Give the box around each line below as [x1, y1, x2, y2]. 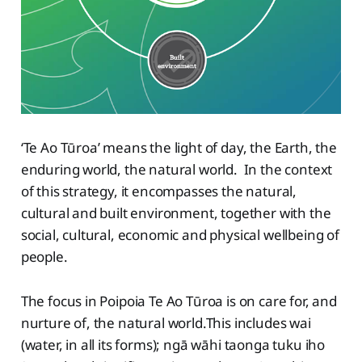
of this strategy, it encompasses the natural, [20, 181, 297, 200]
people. [20, 246, 68, 266]
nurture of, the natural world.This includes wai [20, 313, 311, 332]
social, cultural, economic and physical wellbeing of [20, 225, 339, 244]
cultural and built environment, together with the [20, 203, 331, 222]
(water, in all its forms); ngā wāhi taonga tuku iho [20, 335, 326, 354]
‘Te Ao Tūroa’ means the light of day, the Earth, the [20, 137, 337, 157]
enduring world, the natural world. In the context [20, 159, 333, 179]
